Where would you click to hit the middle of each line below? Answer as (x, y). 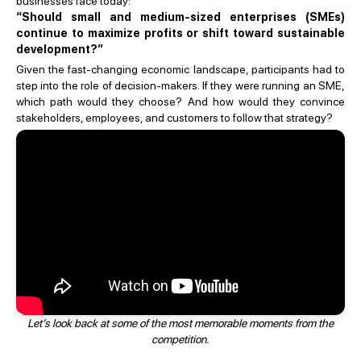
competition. (180, 339)
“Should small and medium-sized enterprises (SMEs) (180, 17)
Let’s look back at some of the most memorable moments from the (180, 323)
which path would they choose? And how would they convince (180, 102)
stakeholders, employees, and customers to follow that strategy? (174, 118)
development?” (60, 49)
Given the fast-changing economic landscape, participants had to (180, 69)
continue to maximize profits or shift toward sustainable (180, 33)
